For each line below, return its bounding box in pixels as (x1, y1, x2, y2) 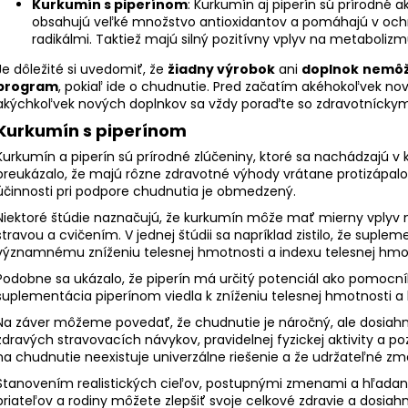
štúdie (51, 209, 90, 228)
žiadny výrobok (168, 60, 275, 79)
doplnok (301, 60, 359, 79)
